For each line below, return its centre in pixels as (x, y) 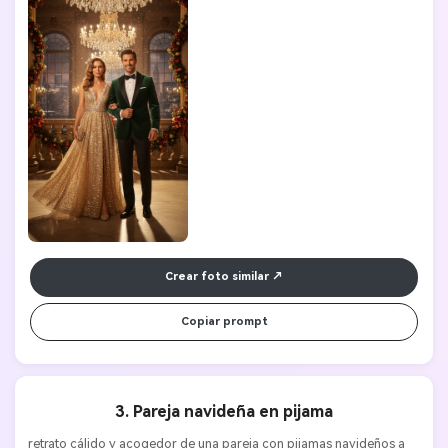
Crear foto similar (217, 277)
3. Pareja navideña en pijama (224, 412)
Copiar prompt (224, 322)
